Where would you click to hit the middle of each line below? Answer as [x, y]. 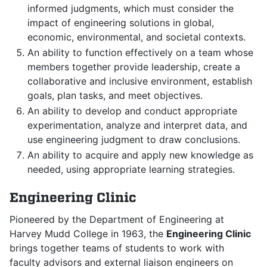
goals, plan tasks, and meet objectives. [115, 95]
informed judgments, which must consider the [131, 8]
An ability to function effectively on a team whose [140, 52]
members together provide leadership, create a [134, 67]
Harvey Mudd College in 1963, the [88, 234]
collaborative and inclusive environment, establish [140, 81]
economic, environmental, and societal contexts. [136, 37]
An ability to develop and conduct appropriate [132, 111]
